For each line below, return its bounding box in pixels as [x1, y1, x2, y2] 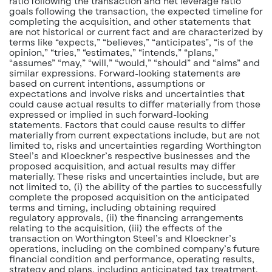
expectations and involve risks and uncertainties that [9, 88, 245, 100]
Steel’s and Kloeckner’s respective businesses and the [9, 150, 250, 162]
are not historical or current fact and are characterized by [9, 26, 263, 38]
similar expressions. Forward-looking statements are [9, 67, 240, 80]
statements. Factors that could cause [9, 119, 177, 131]
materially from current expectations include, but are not [9, 129, 260, 141]
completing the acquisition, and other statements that [9, 16, 251, 28]
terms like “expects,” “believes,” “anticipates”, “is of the [9, 36, 253, 49]
